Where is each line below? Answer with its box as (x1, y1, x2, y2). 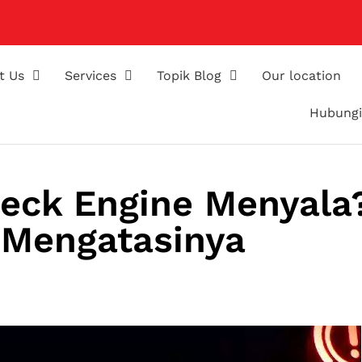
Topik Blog (157, 68, 222, 83)
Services (65, 68, 117, 83)
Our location (262, 68, 342, 83)
